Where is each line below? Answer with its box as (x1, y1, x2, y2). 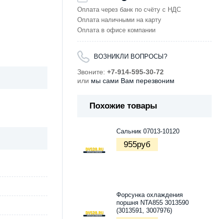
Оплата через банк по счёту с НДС (77, 6, 181, 13)
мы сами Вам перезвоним (91, 76, 175, 85)
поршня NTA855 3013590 (116, 199, 189, 207)
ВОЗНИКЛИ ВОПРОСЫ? (94, 53, 167, 60)
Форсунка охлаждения (116, 192, 183, 199)
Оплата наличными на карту (77, 16, 161, 23)
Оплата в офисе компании (77, 26, 155, 34)
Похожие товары (89, 101, 157, 110)
